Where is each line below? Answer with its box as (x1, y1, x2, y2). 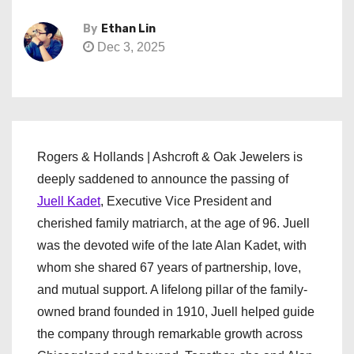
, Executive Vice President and (100, 194, 272, 208)
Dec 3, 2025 (94, 40, 165, 54)
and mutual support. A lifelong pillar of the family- (37, 283, 307, 296)
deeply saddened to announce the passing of (37, 172, 288, 186)
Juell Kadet (37, 194, 100, 208)
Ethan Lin (101, 22, 156, 36)
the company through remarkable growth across (37, 327, 303, 341)
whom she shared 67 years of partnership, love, (37, 261, 301, 274)
